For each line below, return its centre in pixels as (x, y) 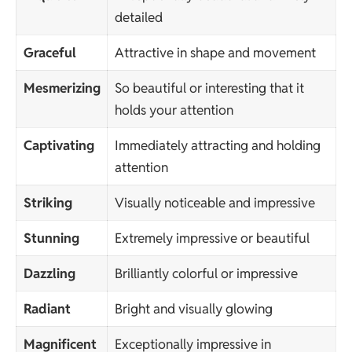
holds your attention (174, 110)
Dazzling (49, 274)
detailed (138, 18)
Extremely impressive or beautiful (212, 238)
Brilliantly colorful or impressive (206, 274)
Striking (48, 203)
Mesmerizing (62, 88)
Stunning (51, 238)
